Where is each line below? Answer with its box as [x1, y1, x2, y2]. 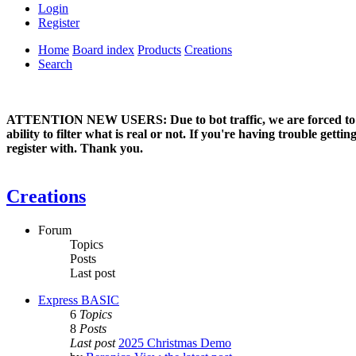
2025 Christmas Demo [118, 336, 231, 350]
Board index [72, 43, 134, 57]
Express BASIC [38, 293, 119, 308]
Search [38, 57, 72, 72]
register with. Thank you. [6, 141, 143, 156]
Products [137, 43, 181, 57]
